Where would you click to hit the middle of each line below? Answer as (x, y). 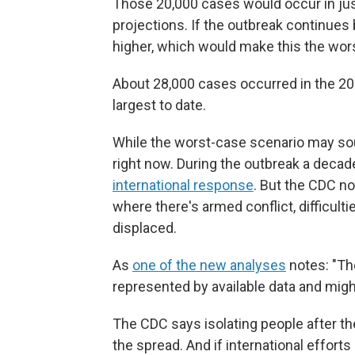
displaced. (145, 227)
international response (183, 185)
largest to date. (159, 105)
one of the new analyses (209, 265)
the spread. (148, 345)
